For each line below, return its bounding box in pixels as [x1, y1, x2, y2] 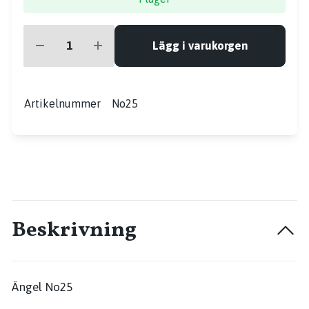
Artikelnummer [24, 97, 101, 110]
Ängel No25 [12, 280, 72, 294]
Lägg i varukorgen [152, 38, 248, 52]
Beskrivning [12, 216, 137, 245]
